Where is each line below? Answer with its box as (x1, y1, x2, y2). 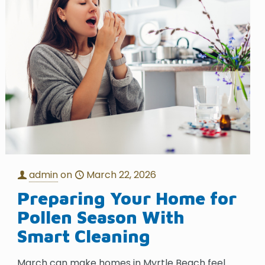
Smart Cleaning (17, 225, 151, 246)
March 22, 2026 (86, 167, 157, 182)
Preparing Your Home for (17, 187, 237, 208)
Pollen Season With (17, 206, 185, 227)
